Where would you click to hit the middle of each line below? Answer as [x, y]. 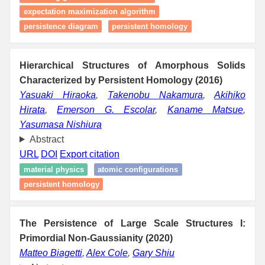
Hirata [32, 109]
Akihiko [230, 95]
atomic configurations [138, 169]
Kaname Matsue [205, 109]
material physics [54, 169]
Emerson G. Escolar [106, 109]
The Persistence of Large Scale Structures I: [132, 223]
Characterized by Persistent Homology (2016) [121, 80]
